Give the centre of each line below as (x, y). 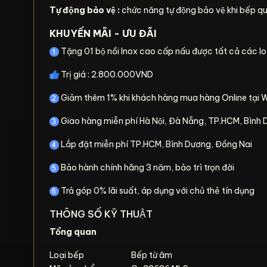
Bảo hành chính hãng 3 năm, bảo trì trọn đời (147, 167)
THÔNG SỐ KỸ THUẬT (101, 214)
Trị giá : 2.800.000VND (106, 74)
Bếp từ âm (152, 255)
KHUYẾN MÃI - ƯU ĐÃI (103, 33)
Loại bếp (67, 255)
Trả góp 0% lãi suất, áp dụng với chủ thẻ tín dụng (157, 191)
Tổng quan (73, 232)
